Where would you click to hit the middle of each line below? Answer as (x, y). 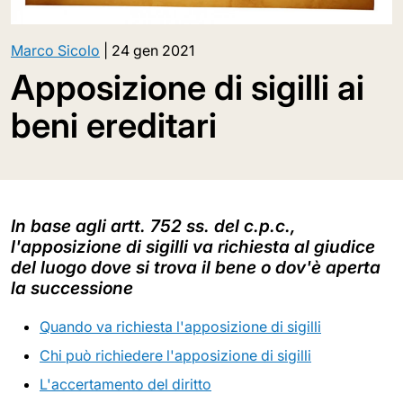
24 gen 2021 (153, 50)
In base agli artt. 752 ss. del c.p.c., (153, 225)
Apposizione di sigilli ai (188, 87)
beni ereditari (114, 125)
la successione (72, 287)
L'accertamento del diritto (125, 384)
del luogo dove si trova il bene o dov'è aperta (196, 267)
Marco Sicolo (55, 50)
